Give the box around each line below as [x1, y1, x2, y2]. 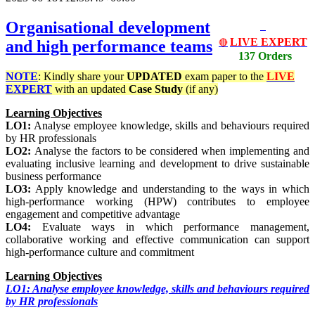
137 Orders [238, 50, 292, 63]
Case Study [129, 83, 186, 96]
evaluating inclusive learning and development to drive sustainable [6, 157, 309, 170]
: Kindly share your [38, 70, 127, 83]
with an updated [52, 83, 129, 96]
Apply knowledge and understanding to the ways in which [31, 183, 309, 195]
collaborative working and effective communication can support [6, 233, 309, 246]
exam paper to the [182, 70, 266, 83]
